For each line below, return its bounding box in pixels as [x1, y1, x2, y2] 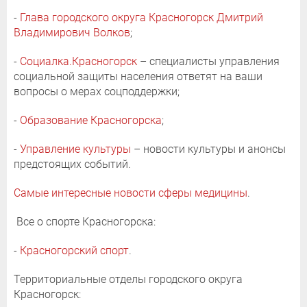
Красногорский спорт [20, 243, 129, 257]
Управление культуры [20, 142, 131, 156]
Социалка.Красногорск [20, 54, 137, 68]
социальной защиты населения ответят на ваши [14, 69, 262, 83]
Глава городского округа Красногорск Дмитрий [20, 10, 263, 24]
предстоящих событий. [14, 157, 131, 171]
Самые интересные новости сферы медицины [14, 186, 247, 199]
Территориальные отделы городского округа [14, 272, 243, 286]
